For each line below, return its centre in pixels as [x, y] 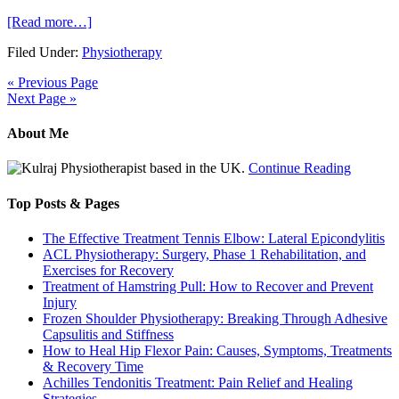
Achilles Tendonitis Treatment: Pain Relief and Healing [198, 382]
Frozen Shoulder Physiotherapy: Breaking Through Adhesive [215, 318]
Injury [60, 302]
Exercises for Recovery [108, 270]
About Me [38, 134]
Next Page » [42, 98]
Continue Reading [300, 168]
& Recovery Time [93, 366]
